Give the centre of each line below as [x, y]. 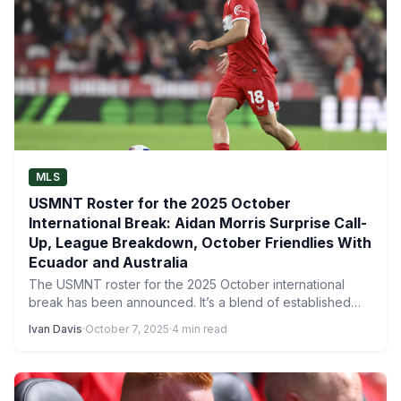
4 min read [200, 329]
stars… [47, 320]
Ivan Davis [55, 329]
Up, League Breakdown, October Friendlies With [200, 243]
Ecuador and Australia [108, 262]
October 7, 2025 [127, 329]
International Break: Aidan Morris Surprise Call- [198, 223]
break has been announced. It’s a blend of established [190, 302]
